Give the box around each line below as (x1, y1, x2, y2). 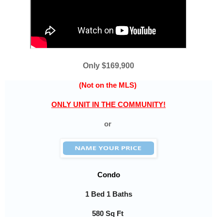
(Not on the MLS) (78, 80, 139, 89)
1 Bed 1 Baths (85, 189, 132, 198)
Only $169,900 (83, 61, 134, 70)
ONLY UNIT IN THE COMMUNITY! (51, 100, 166, 108)
